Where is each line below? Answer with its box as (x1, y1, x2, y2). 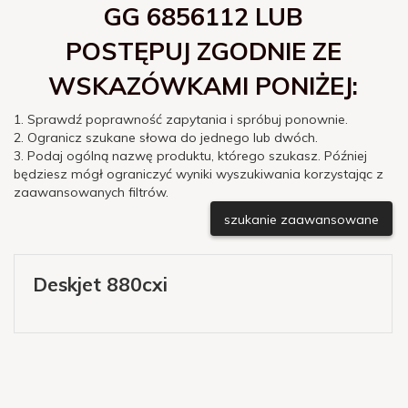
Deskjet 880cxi (33, 272, 168, 297)
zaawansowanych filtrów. (14, 183, 168, 200)
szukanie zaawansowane (224, 210, 379, 228)
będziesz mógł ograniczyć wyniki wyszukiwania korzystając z (14, 165, 383, 182)
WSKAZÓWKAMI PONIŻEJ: (48, 69, 358, 101)
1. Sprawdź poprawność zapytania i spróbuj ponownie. (14, 110, 348, 127)
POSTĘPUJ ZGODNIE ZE (65, 35, 342, 66)
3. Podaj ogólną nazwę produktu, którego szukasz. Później (14, 147, 367, 164)
